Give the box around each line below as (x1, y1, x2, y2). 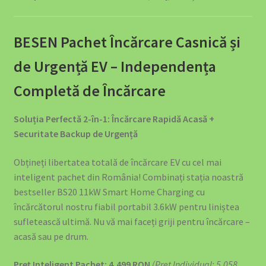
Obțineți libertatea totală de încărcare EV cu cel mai (13, 156, 221, 168)
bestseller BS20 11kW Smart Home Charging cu (13, 185, 205, 198)
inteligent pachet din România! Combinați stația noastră (13, 170, 243, 183)
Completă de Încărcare (13, 81, 166, 100)
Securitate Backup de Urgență (13, 127, 138, 140)
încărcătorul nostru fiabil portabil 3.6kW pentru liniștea (13, 200, 239, 213)
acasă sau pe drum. (13, 230, 88, 242)
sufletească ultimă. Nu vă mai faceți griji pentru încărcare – (13, 215, 250, 227)
